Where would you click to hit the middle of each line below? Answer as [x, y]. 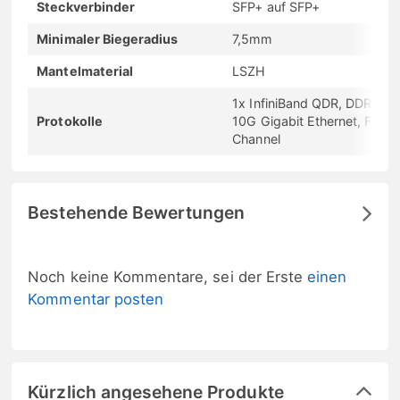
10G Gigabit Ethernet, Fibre [313, 121]
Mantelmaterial [85, 71]
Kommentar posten [96, 299]
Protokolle [70, 121]
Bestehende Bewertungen [137, 212]
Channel [256, 138]
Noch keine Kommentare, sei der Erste [168, 276]
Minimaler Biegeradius [108, 38]
